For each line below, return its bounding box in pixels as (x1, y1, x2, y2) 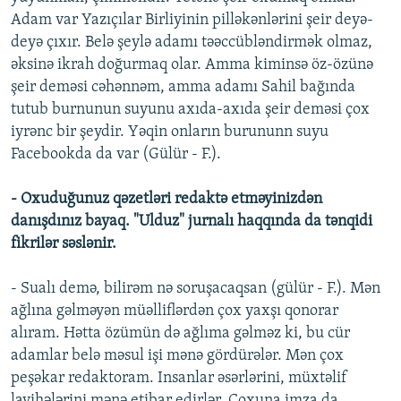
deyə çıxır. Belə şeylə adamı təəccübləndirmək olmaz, (11, 34, 372, 52)
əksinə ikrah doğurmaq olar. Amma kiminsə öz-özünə (11, 56, 373, 74)
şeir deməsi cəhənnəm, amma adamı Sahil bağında (11, 79, 355, 97)
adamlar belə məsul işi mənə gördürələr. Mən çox (11, 347, 344, 365)
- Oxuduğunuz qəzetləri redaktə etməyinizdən (11, 191, 322, 209)
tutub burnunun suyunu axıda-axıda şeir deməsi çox (11, 101, 370, 119)
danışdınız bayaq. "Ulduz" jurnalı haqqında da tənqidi (11, 213, 372, 231)
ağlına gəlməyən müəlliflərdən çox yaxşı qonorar (11, 303, 338, 320)
